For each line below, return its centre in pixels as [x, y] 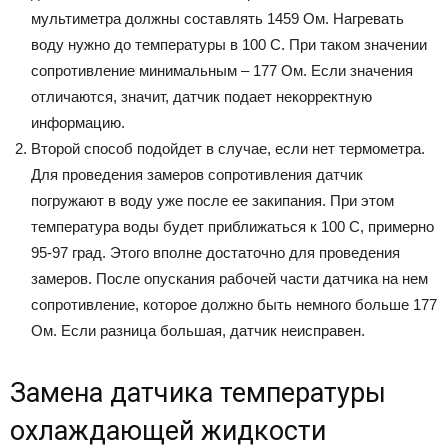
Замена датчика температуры [198, 393]
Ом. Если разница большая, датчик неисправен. [198, 331]
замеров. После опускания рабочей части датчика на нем [229, 279]
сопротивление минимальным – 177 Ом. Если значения [222, 71]
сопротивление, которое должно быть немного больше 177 [234, 305]
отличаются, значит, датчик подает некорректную [201, 97]
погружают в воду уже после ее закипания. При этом [212, 201]
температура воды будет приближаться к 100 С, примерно [232, 227]
